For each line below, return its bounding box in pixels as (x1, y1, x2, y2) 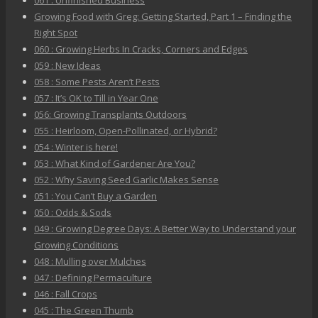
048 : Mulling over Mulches (34, 255, 146, 268)
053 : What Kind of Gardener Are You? (34, 157, 195, 170)
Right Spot (34, 26, 77, 40)
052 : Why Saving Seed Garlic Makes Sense (34, 173, 219, 187)
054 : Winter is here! (34, 141, 118, 154)
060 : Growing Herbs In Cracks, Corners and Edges (34, 43, 248, 56)
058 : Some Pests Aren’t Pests (34, 75, 160, 89)
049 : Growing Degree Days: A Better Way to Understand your (34, 222, 296, 236)
